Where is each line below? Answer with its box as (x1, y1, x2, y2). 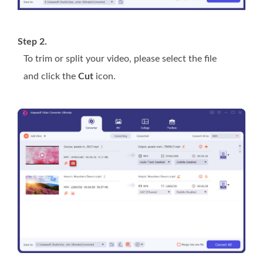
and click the (23, 72, 78, 82)
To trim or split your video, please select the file (23, 54, 217, 64)
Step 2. (18, 37, 47, 47)
